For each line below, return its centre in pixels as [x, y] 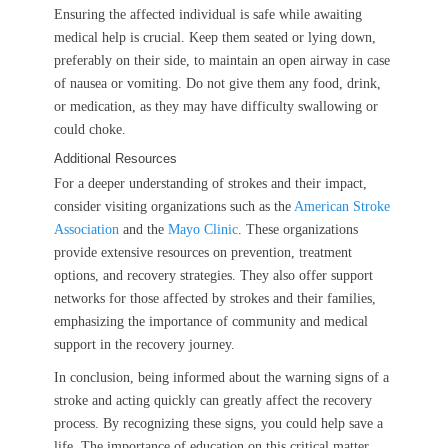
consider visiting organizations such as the [174, 206]
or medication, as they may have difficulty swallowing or [216, 106]
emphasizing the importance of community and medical [211, 321]
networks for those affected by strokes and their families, [215, 298]
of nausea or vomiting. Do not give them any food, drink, [217, 83]
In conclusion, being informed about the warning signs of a [221, 377]
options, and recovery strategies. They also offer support [213, 275]
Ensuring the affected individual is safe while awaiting [208, 14]
